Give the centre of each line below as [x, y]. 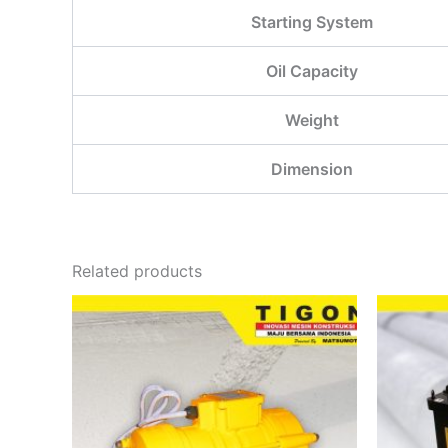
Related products [137, 271]
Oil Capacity [311, 71]
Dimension [311, 169]
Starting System [311, 22]
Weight [311, 120]
